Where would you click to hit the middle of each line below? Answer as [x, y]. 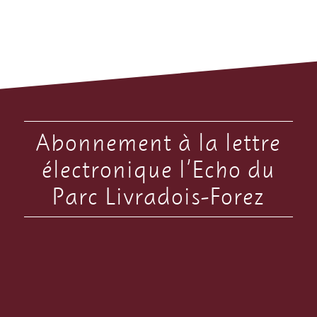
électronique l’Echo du [158, 168]
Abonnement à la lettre [158, 142]
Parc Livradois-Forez [158, 195]
